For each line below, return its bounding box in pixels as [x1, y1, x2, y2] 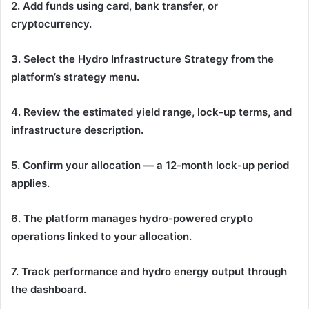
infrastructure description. [11, 123, 143, 137]
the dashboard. [11, 283, 86, 297]
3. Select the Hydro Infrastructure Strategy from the [11, 52, 274, 66]
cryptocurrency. [11, 17, 92, 31]
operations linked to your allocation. [11, 230, 192, 243]
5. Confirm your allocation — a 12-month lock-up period [11, 159, 289, 172]
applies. [11, 177, 50, 190]
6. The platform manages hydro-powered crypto [11, 212, 253, 226]
